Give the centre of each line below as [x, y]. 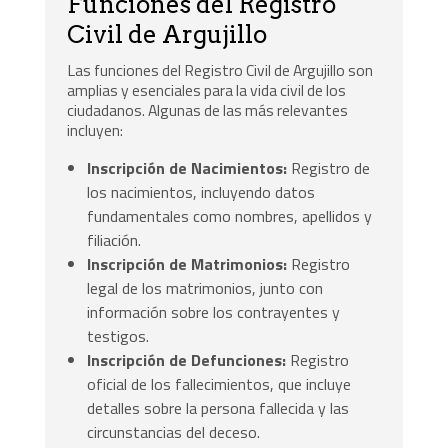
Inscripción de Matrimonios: [187, 264]
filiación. [114, 240]
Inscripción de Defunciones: [187, 360]
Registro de [329, 168]
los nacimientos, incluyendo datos [201, 192]
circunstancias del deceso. [174, 432]
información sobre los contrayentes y [214, 312]
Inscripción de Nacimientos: [187, 168]
